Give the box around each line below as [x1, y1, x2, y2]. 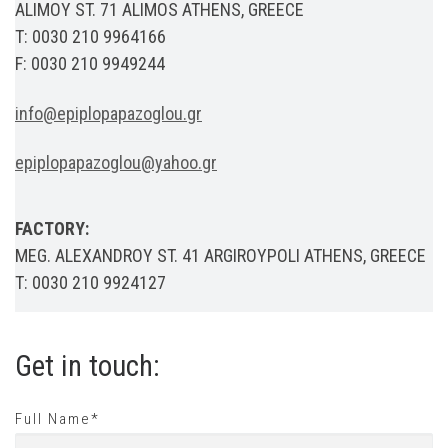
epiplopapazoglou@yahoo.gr [15, 152, 217, 174]
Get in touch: [15, 348, 160, 383]
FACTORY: [15, 217, 89, 239]
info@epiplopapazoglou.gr [15, 102, 202, 124]
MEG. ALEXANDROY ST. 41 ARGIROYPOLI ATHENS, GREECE [15, 244, 426, 266]
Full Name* [15, 410, 100, 429]
